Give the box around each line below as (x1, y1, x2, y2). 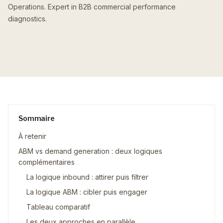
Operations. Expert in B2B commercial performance (8, 2, 176, 11)
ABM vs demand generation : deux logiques (18, 147, 162, 155)
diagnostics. (8, 14, 47, 23)
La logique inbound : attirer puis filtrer (26, 173, 148, 181)
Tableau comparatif (26, 203, 90, 211)
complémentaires (18, 158, 75, 166)
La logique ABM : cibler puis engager (26, 188, 147, 196)
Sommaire (18, 114, 55, 122)
